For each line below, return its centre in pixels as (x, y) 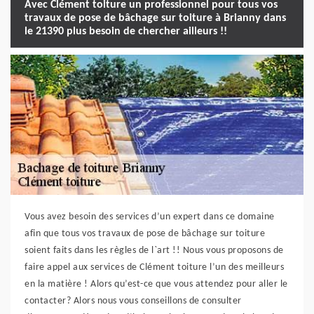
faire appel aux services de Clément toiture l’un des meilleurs (154, 267)
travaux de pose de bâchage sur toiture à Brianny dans (155, 19)
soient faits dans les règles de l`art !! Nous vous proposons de (154, 250)
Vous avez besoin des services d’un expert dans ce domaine (150, 217)
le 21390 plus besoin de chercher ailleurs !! (126, 32)
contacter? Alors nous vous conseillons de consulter (133, 301)
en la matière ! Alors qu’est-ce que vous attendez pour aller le (156, 284)
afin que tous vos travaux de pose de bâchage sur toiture (145, 233)
